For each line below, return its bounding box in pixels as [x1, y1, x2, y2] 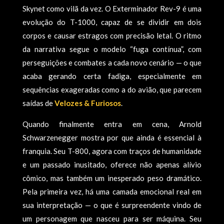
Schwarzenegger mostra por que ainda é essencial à [22, 132, 202, 142]
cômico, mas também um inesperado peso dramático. [22, 173, 202, 182]
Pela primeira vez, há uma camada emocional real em [22, 186, 202, 196]
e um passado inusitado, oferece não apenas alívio [22, 159, 202, 169]
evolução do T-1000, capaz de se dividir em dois [22, 17, 202, 26]
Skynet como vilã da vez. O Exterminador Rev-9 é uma [22, 3, 202, 13]
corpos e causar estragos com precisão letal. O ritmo [22, 30, 202, 40]
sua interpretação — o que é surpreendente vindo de [22, 200, 202, 209]
